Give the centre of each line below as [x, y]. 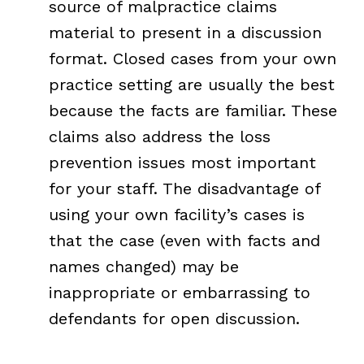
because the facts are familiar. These [193, 110]
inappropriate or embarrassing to [179, 292]
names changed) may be [143, 266]
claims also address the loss [159, 136]
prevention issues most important [182, 162]
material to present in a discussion [185, 32]
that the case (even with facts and [184, 240]
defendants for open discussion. [174, 318]
